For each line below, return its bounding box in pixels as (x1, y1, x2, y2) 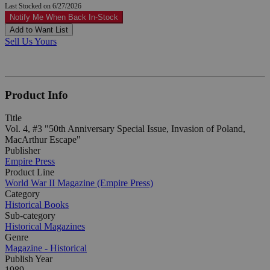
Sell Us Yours (5, 36, 57, 46)
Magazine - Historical (5, 243, 87, 254)
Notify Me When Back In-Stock (10, 12, 118, 22)
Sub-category (5, 210, 55, 221)
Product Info (5, 88, 68, 101)
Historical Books (5, 199, 69, 210)
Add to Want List (10, 25, 68, 34)
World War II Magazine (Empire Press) (5, 178, 153, 189)
